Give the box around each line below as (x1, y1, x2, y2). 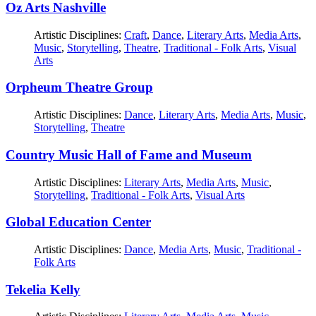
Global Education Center (6, 214, 151, 230)
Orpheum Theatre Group (6, 80, 153, 95)
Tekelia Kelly (6, 281, 80, 297)
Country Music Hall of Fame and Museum (6, 147, 252, 162)
